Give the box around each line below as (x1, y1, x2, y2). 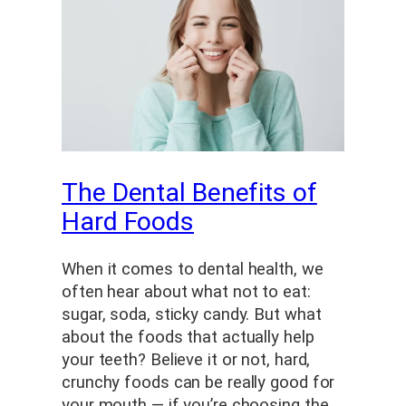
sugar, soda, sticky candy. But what (62, 304, 322, 324)
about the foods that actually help (62, 326, 314, 347)
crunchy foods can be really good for (62, 372, 335, 392)
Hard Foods (62, 207, 194, 237)
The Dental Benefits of (62, 178, 317, 208)
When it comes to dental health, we (62, 258, 324, 279)
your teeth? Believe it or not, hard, (62, 349, 311, 370)
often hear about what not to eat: (62, 281, 311, 302)
